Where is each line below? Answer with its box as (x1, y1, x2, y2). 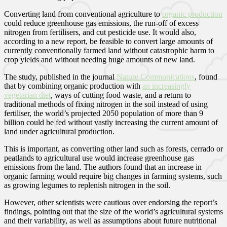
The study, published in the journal (4, 72, 117, 81)
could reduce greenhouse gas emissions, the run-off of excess (4, 18, 199, 27)
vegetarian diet (4, 90, 51, 99)
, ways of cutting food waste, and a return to (51, 90, 191, 99)
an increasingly (142, 81, 191, 90)
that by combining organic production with (4, 81, 142, 90)
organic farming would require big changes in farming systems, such (4, 171, 222, 180)
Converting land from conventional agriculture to (4, 9, 162, 18)
